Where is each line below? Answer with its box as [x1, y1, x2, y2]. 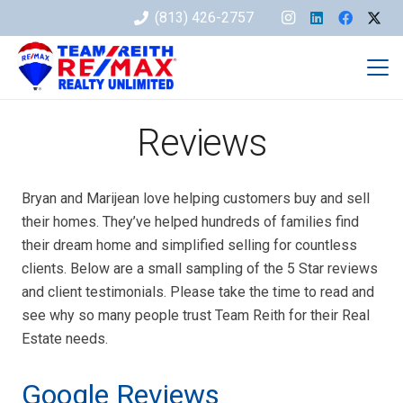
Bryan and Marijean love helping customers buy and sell [22, 190, 370, 207]
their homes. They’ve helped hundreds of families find [22, 213, 359, 230]
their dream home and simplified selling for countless [22, 237, 357, 254]
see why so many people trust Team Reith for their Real [22, 307, 370, 324]
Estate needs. [22, 330, 108, 347]
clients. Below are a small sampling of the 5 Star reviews [22, 260, 378, 277]
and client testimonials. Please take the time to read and [22, 283, 374, 300]
